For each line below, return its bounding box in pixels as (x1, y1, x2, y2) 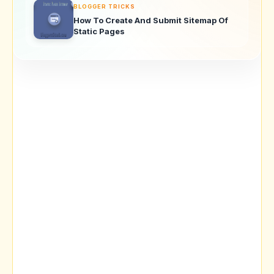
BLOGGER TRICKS (73, 2, 135, 10)
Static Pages (73, 26, 125, 36)
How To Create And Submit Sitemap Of (73, 15, 228, 25)
